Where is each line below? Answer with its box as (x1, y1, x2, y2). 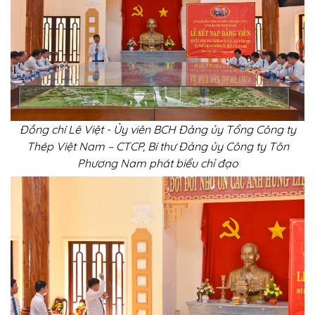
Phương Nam (77, 155, 146, 170)
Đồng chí (19, 122, 65, 136)
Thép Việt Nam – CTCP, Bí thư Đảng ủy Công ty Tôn (26, 139, 289, 153)
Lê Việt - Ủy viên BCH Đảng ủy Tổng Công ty (65, 122, 296, 136)
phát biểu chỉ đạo (146, 155, 238, 170)
